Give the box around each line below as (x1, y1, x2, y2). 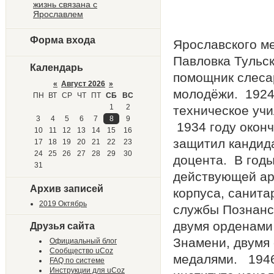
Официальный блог (50, 237, 117, 245)
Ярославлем (33, 9, 83, 19)
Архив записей (30, 183, 103, 194)
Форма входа (30, 35, 95, 45)
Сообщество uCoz (50, 246, 113, 255)
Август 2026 (61, 80, 105, 88)
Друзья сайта (30, 221, 95, 231)
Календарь (30, 62, 83, 73)
